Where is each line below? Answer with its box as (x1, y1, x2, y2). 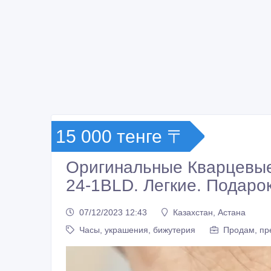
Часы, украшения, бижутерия (79, 224, 195, 235)
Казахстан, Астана (173, 207, 246, 217)
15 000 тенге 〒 (56, 126, 185, 147)
